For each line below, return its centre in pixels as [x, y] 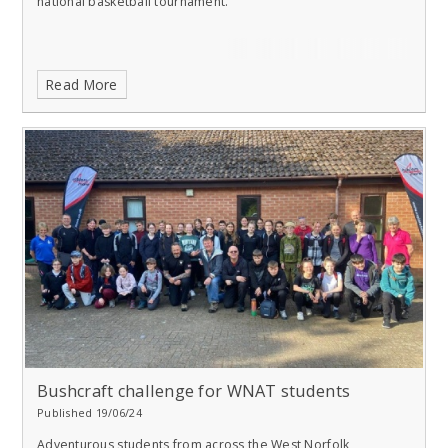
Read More [82, 85]
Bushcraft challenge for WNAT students [194, 391]
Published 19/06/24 [89, 413]
